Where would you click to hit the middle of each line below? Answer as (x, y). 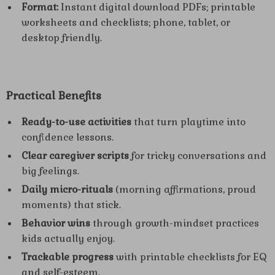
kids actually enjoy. (68, 238)
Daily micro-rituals (67, 189)
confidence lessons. (68, 137)
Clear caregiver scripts (75, 156)
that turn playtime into (188, 122)
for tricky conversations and (198, 156)
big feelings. (50, 171)
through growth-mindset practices (175, 223)
